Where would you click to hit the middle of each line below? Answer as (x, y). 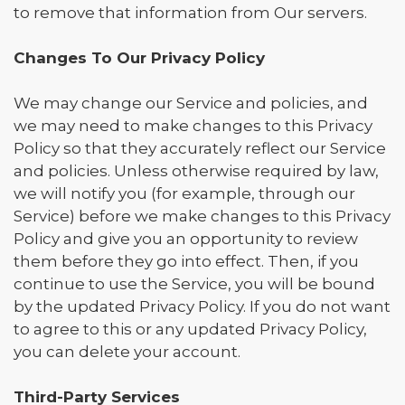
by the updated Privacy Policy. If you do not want (202, 306)
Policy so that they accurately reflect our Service (200, 148)
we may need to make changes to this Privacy (193, 126)
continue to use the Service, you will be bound (194, 284)
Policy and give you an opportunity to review (186, 239)
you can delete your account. (127, 352)
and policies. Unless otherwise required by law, (196, 171)
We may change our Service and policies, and (191, 103)
